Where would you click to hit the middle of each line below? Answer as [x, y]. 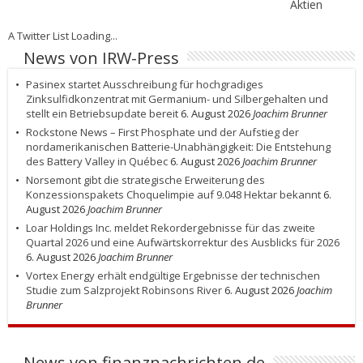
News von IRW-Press [101, 58]
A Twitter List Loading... [63, 35]
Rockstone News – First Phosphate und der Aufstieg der [162, 132]
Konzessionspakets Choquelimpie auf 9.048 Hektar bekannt [173, 194]
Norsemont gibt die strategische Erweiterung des [145, 179]
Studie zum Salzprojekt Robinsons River [124, 290]
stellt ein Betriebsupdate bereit [102, 113]
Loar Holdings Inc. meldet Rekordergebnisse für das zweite [171, 227]
